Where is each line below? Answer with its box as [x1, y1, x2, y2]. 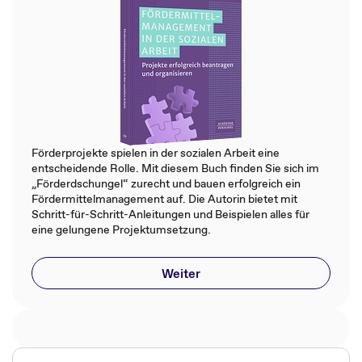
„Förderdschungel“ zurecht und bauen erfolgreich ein [32, 175, 301, 192]
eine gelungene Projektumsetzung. [32, 221, 211, 238]
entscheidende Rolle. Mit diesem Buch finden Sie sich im [32, 160, 319, 176]
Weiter [162, 264, 200, 282]
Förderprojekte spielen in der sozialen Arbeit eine [32, 145, 280, 161]
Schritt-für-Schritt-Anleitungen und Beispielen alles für [32, 206, 309, 222]
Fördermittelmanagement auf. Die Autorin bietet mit [32, 191, 297, 207]
